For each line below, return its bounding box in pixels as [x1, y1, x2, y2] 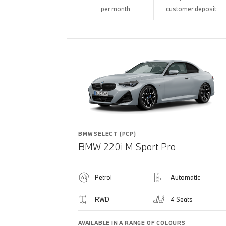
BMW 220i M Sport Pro [78, 140, 176, 153]
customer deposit [166, 4, 217, 13]
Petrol [95, 173, 112, 181]
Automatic [170, 173, 200, 181]
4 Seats [170, 195, 193, 203]
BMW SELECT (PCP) [78, 130, 136, 137]
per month [101, 4, 131, 13]
